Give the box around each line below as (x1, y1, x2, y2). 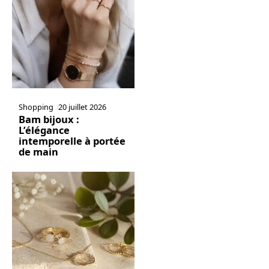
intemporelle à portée (18, 134, 125, 148)
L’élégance (18, 123, 70, 138)
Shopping (18, 101, 53, 113)
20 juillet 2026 (58, 101, 107, 113)
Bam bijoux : (18, 112, 79, 127)
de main (18, 145, 58, 159)
